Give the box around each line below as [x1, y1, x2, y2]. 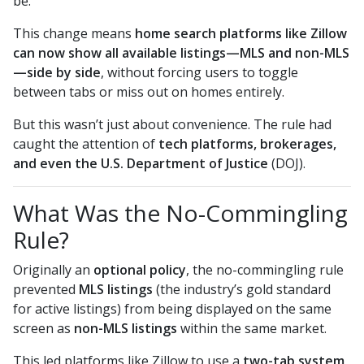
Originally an [13, 261, 93, 279]
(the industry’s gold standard [153, 280, 331, 299]
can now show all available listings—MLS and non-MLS [13, 44, 349, 63]
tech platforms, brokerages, [158, 135, 336, 154]
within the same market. [177, 319, 327, 338]
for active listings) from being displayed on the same [13, 300, 331, 318]
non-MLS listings [74, 319, 177, 338]
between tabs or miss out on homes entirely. [13, 83, 284, 102]
